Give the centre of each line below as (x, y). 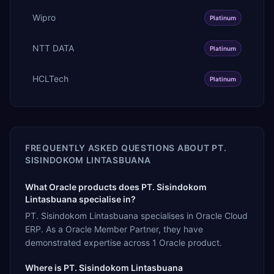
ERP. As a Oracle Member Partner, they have (114, 229)
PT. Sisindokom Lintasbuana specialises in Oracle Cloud (136, 215)
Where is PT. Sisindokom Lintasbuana (104, 267)
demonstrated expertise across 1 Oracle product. (124, 242)
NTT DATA (53, 48)
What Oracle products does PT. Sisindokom (116, 187)
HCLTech (50, 78)
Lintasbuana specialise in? (80, 199)
